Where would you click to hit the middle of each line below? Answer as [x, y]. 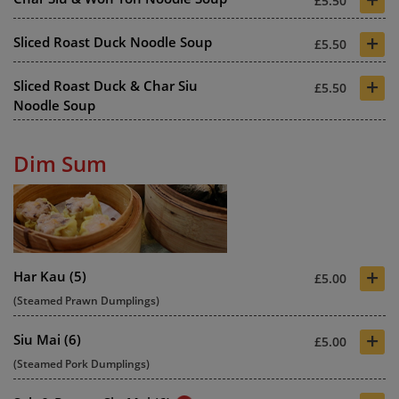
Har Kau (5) [50, 276]
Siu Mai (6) [47, 339]
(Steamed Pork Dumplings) [81, 363]
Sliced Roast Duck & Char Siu [106, 85]
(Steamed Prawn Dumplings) [86, 300]
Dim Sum [60, 163]
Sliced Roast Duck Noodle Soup [113, 41]
